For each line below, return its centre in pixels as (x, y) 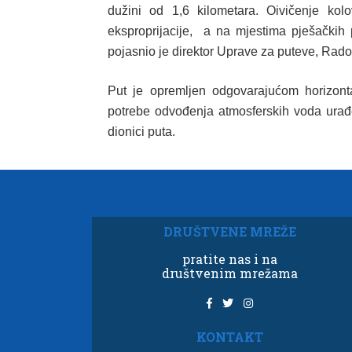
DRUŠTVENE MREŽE (229, 231)
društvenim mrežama (229, 273)
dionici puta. (141, 132)
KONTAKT (229, 336)
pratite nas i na (229, 259)
